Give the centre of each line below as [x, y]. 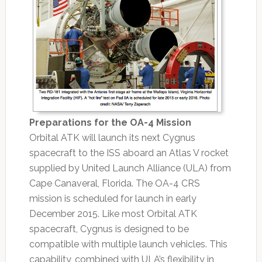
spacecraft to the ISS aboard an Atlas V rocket [129, 153]
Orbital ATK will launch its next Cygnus [112, 138]
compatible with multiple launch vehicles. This [128, 244]
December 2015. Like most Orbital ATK [113, 214]
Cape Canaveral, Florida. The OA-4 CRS [114, 184]
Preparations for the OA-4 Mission [110, 123]
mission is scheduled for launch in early [113, 199]
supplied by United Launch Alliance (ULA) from [130, 168]
